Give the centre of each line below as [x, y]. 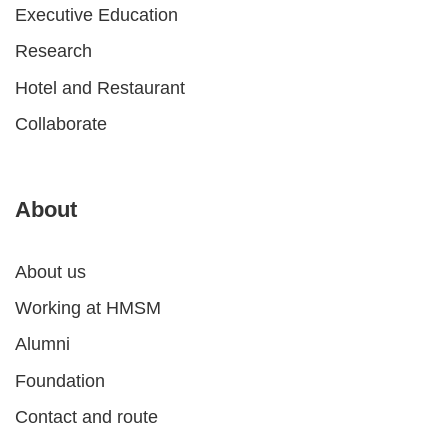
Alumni [42, 344]
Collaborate [61, 123]
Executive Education [96, 15]
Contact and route [86, 416]
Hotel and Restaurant [100, 87]
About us [50, 272]
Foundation [60, 380]
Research [53, 51]
